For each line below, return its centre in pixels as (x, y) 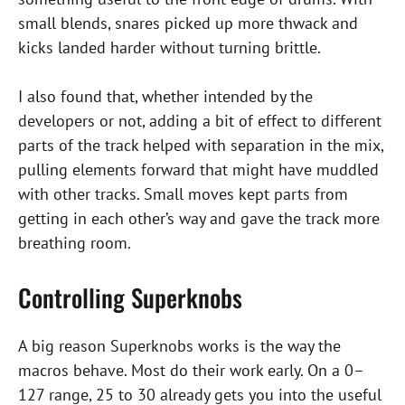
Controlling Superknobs (130, 298)
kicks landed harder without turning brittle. (170, 48)
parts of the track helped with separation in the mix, (201, 146)
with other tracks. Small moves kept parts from (183, 194)
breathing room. (75, 243)
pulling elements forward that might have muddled (198, 170)
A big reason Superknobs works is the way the (179, 346)
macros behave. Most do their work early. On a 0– (191, 371)
